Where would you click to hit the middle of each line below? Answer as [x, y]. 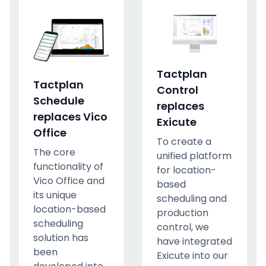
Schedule [59, 101]
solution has [61, 238]
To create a [184, 141]
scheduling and [192, 198]
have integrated [194, 241]
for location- [186, 170]
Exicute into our [192, 255]
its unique [55, 195]
